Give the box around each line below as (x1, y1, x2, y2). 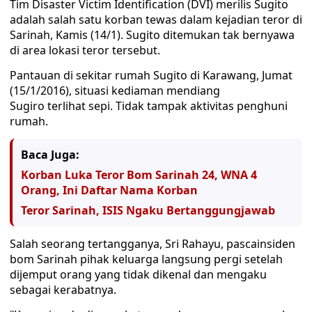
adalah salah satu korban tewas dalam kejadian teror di (10, 12, 302, 27)
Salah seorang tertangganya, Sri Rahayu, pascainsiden (10, 236, 295, 251)
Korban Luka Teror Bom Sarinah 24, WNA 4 (21, 167, 257, 182)
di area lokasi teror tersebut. (10, 42, 160, 58)
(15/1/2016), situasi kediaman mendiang (10, 83, 220, 98)
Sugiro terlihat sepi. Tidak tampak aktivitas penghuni (10, 98, 288, 114)
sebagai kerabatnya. (10, 282, 116, 297)
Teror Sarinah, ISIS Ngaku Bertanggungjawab (21, 203, 275, 218)
